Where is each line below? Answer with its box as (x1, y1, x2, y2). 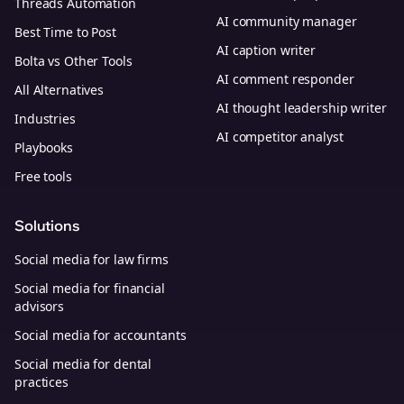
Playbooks (14, 139, 73, 156)
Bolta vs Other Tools (14, 52, 133, 69)
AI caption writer (216, 41, 316, 59)
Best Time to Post (14, 23, 116, 41)
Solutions (14, 216, 80, 234)
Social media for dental (14, 355, 152, 372)
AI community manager (216, 13, 357, 30)
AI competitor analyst (216, 128, 344, 145)
